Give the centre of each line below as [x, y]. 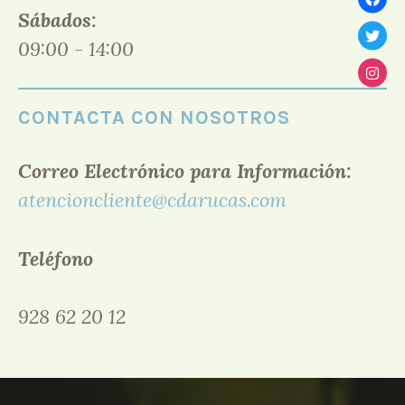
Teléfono [56, 258]
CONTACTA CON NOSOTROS [154, 117]
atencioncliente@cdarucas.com [152, 200]
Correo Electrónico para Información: [184, 171]
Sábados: [57, 19]
